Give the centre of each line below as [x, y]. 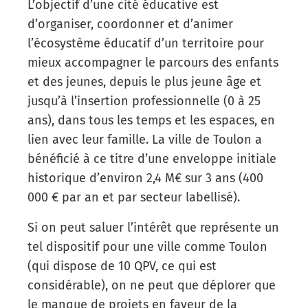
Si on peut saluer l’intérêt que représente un [153, 227]
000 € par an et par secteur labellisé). [135, 197]
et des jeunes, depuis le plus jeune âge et [144, 81]
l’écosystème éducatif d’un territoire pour [146, 43]
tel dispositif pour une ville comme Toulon [147, 246]
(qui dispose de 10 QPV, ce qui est [122, 266]
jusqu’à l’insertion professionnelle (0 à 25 [144, 101]
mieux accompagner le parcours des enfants [153, 62]
